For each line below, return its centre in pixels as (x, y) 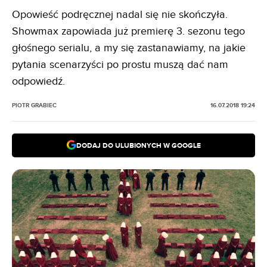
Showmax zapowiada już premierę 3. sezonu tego (128, 31)
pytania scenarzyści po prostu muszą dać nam (120, 65)
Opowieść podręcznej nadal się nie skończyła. (120, 15)
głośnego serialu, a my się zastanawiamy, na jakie (129, 48)
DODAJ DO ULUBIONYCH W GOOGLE (138, 145)
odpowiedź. (38, 81)
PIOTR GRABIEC (34, 105)
